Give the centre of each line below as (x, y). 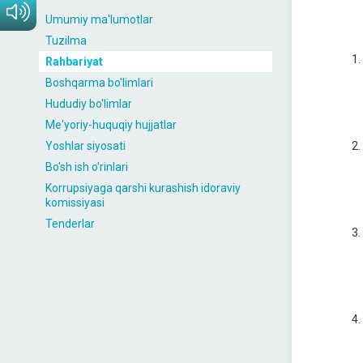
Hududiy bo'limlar (89, 104)
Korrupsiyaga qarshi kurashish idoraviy (143, 188)
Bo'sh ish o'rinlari (87, 167)
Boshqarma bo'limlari (99, 83)
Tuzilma (66, 41)
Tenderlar (70, 224)
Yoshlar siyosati (85, 146)
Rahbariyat (74, 62)
